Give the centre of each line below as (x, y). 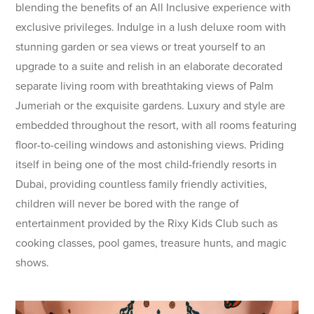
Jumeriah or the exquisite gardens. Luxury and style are (151, 106)
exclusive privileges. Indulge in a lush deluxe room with (151, 27)
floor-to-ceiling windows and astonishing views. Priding (150, 145)
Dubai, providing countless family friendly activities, (142, 184)
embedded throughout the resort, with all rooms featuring (156, 125)
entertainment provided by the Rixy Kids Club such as (147, 224)
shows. (33, 263)
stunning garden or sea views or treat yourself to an (141, 47)
